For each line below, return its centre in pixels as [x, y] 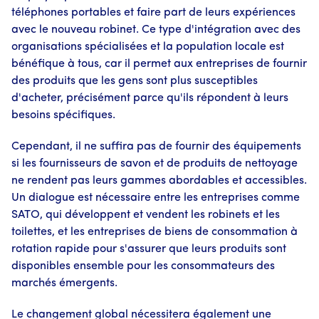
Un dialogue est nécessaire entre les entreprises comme [156, 198]
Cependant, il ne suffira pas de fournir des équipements [156, 147]
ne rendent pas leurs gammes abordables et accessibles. [159, 181]
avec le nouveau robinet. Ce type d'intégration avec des [156, 30]
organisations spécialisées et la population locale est [148, 47]
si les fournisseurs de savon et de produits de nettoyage [155, 164]
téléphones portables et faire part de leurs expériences [153, 13]
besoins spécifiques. [63, 115]
